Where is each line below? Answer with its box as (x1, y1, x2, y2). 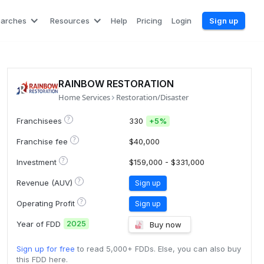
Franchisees (16, 115, 62, 126)
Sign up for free (16, 244, 75, 253)
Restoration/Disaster (115, 92, 189, 103)
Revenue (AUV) (16, 177, 72, 187)
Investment (16, 157, 57, 167)
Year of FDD (16, 219, 61, 229)
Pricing (137, 16, 162, 25)
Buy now (150, 219, 182, 229)
